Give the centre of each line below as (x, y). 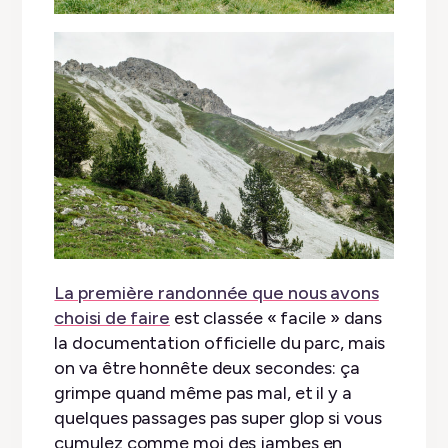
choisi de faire (112, 318)
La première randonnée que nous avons (216, 293)
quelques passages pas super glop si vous (218, 418)
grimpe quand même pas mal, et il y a (203, 393)
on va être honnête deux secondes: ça (207, 368)
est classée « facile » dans (276, 318)
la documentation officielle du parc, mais (220, 343)
